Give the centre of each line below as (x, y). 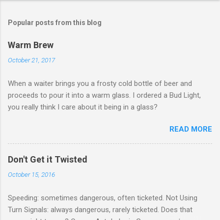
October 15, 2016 (31, 174)
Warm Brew (31, 45)
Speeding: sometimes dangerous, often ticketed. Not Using (103, 198)
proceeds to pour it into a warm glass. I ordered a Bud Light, (104, 95)
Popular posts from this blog (55, 22)
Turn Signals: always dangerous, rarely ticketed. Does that (100, 209)
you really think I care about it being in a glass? (83, 107)
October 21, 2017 (31, 60)
